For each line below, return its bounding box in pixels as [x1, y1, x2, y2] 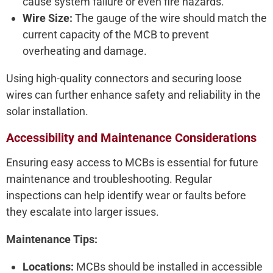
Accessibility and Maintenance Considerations [6, 130, 257, 146]
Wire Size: [23, 12, 73, 25]
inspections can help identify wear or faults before [6, 189, 246, 202]
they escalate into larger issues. [6, 205, 159, 219]
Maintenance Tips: [6, 233, 97, 246]
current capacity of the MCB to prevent [23, 28, 209, 41]
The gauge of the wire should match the [73, 12, 267, 25]
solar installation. [6, 105, 88, 118]
